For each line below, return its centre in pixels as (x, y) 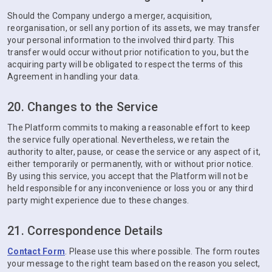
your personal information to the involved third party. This (121, 40)
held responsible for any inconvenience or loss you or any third (130, 188)
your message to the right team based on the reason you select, (134, 263)
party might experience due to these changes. (98, 200)
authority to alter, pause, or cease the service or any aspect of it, (134, 152)
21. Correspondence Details (85, 231)
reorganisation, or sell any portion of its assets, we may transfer (134, 28)
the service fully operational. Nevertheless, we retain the (119, 140)
